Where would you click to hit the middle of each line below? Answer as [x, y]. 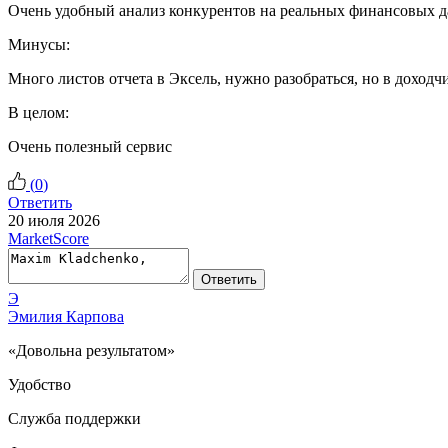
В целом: [38, 112]
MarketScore [48, 238]
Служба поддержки [74, 418]
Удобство [39, 384]
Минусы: [39, 44]
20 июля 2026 [54, 220]
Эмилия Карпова [66, 316]
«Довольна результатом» [91, 350]
